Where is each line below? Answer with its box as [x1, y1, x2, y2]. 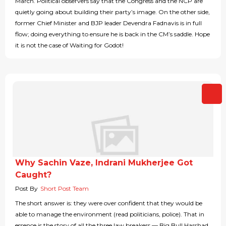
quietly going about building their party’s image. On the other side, [15, 8, 210, 16]
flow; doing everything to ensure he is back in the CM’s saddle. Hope [15, 30, 210, 38]
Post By [15, 185, 38, 193]
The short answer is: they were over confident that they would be [15, 199, 202, 207]
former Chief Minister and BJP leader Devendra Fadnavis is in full [15, 19, 202, 27]
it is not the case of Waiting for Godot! [15, 41, 124, 49]
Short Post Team [40, 185, 89, 193]
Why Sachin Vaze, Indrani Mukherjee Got [15, 158, 193, 168]
